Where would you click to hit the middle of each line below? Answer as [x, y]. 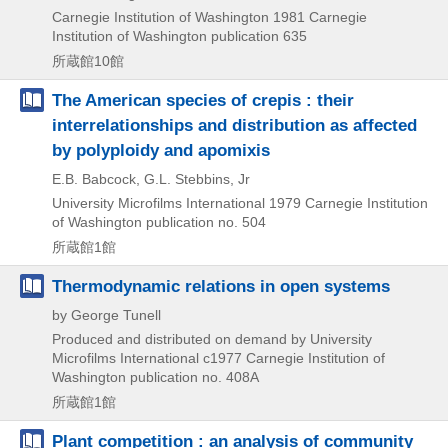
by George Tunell [106, 314]
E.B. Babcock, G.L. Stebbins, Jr [151, 178]
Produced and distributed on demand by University [212, 338]
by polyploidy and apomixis [161, 149]
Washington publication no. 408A [155, 376]
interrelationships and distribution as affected [234, 124]
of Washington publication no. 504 [159, 221]
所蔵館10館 [88, 60]
